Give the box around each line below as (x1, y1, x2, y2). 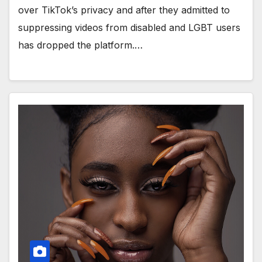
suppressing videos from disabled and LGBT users (18, 21, 240, 33)
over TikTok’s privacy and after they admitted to (18, 4, 230, 16)
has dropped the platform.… (18, 39, 143, 51)
